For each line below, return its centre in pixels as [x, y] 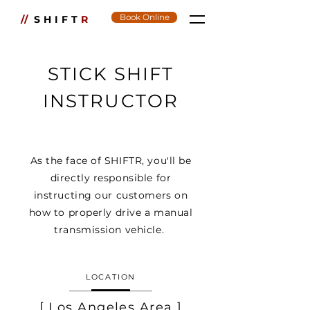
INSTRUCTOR [111, 101]
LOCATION [111, 277]
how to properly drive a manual [111, 212]
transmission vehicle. [111, 230]
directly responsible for [111, 178]
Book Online [144, 17]
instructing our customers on [111, 195]
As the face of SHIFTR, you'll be [111, 161]
